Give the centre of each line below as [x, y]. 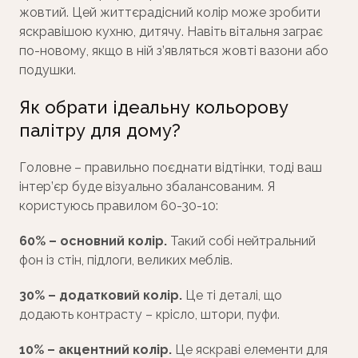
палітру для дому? [100, 131]
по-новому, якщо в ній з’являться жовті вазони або [174, 51]
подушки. [49, 70]
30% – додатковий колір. [102, 296]
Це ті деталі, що [234, 296]
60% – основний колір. [95, 241]
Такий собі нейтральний [243, 241]
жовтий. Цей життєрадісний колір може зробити [170, 13]
